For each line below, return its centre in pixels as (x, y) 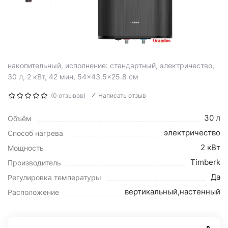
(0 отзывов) (68, 95)
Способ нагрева (35, 133)
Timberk (205, 162)
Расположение (33, 192)
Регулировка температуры (54, 177)
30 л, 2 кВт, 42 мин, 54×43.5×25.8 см (73, 77)
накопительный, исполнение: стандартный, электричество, (111, 65)
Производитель (34, 163)
